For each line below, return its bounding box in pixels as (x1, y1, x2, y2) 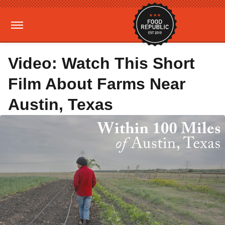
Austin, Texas (8, 95, 113, 114)
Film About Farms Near (8, 75, 185, 93)
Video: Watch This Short (8, 54, 195, 72)
